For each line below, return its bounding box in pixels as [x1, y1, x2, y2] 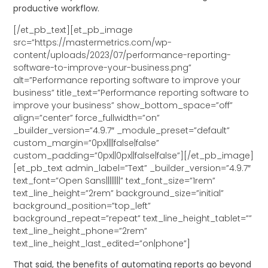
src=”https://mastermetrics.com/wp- [13, 36, 172, 48]
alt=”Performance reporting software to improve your [13, 74, 241, 86]
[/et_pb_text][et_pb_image [13, 23, 133, 36]
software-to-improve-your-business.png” [13, 61, 192, 74]
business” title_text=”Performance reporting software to [13, 86, 249, 99]
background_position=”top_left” [13, 199, 151, 212]
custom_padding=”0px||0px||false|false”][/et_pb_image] [13, 149, 254, 162]
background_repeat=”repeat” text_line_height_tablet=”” [13, 212, 252, 224]
